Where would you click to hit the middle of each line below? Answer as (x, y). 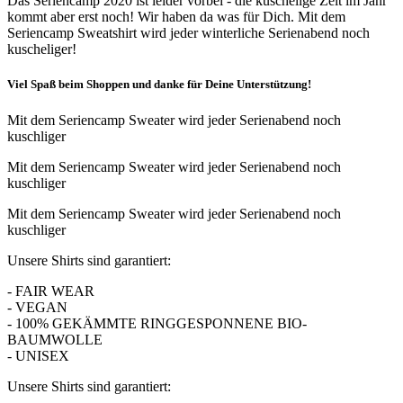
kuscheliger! (44, 49)
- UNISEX (38, 355)
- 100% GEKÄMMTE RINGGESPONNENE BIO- (157, 323)
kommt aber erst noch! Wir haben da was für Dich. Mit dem (176, 17)
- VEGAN (37, 307)
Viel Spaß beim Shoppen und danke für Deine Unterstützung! (159, 85)
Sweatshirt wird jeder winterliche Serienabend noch (222, 33)
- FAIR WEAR (51, 291)
